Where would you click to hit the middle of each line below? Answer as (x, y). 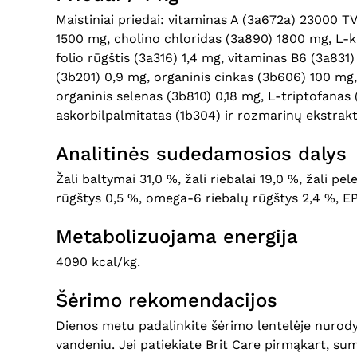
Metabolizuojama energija (177, 236)
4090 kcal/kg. (98, 261)
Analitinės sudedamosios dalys (201, 153)
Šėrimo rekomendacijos (167, 300)
